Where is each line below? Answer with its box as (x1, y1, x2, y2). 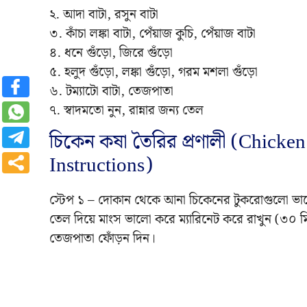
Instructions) (49, 149, 153, 182)
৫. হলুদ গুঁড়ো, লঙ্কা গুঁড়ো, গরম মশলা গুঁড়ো (49, 62, 258, 84)
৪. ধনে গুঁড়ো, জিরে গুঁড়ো (49, 42, 173, 64)
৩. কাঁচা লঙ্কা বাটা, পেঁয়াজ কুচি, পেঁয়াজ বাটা (49, 23, 256, 45)
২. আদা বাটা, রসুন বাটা (49, 4, 158, 26)
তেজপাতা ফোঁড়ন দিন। (49, 228, 156, 250)
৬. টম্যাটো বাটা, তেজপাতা (49, 81, 173, 103)
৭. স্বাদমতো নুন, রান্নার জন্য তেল (49, 100, 204, 122)
